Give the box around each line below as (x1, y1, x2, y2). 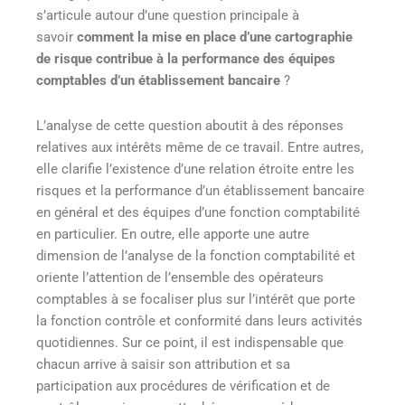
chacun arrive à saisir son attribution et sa (36, 355, 290, 372)
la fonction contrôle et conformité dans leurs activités (36, 312, 363, 329)
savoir (36, 28, 77, 45)
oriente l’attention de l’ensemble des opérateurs (36, 268, 324, 286)
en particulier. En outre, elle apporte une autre (36, 225, 309, 242)
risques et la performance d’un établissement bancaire (36, 182, 364, 199)
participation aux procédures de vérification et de (36, 377, 330, 394)
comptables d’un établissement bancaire (36, 71, 280, 89)
